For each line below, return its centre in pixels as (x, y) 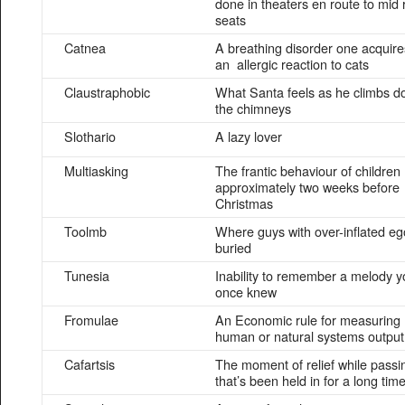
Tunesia (87, 275)
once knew (246, 292)
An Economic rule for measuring (308, 320)
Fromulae (91, 320)
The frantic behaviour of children (308, 170)
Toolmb (85, 231)
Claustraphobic (107, 92)
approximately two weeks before (307, 187)
